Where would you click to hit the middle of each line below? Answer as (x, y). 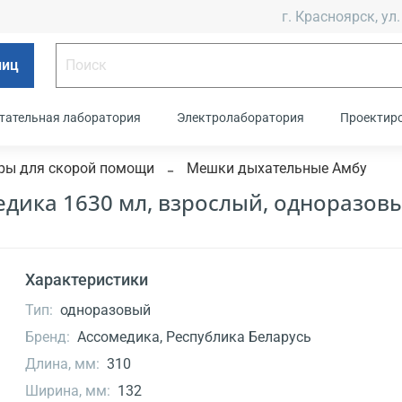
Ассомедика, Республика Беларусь (194, 337)
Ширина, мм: (68, 391)
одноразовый (105, 310)
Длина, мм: (63, 364)
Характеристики (87, 280)
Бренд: (48, 337)
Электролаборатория (240, 118)
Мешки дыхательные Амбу (277, 169)
